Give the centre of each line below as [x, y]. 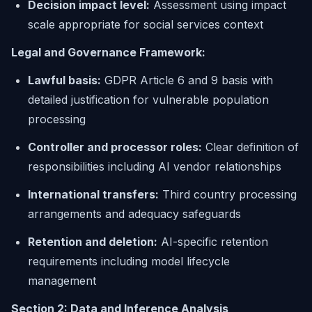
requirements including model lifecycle [129, 261]
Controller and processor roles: [115, 147]
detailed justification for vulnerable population [148, 100]
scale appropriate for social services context [146, 24]
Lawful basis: [64, 80]
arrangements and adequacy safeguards [134, 214]
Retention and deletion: [93, 242]
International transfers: [93, 194]
